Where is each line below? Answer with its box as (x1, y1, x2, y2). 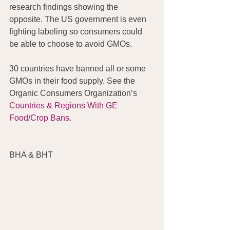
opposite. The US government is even (9, 15, 148, 24)
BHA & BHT (9, 150, 53, 160)
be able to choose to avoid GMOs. (9, 40, 132, 49)
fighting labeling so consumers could (9, 27, 144, 36)
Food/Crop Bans (9, 113, 69, 123)
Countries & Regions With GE (9, 101, 120, 110)
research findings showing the (9, 3, 120, 12)
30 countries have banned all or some (9, 64, 148, 73)
